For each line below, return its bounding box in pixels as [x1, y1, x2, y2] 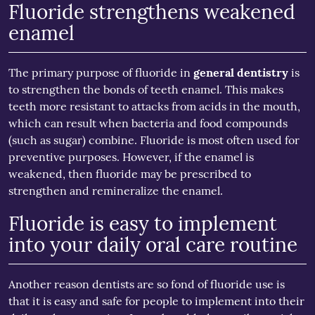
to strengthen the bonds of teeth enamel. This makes [8, 82, 283, 96]
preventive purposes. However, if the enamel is [8, 150, 254, 164]
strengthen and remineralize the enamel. [8, 184, 223, 198]
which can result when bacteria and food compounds [8, 116, 288, 130]
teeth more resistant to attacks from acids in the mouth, [8, 99, 300, 113]
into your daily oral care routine [8, 232, 297, 257]
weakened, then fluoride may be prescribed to [8, 167, 251, 181]
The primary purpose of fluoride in [8, 65, 193, 79]
